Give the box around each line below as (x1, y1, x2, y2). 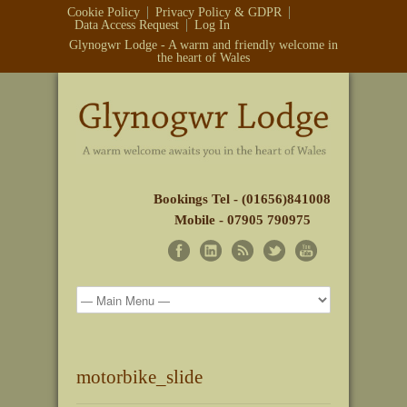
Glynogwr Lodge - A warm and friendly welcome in (69, 38, 338, 52)
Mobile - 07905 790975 (174, 213, 311, 227)
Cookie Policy (67, 5, 140, 19)
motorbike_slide (76, 366, 203, 388)
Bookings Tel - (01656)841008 (154, 192, 331, 206)
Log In (194, 18, 230, 32)
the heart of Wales (157, 51, 250, 65)
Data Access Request (74, 18, 179, 32)
